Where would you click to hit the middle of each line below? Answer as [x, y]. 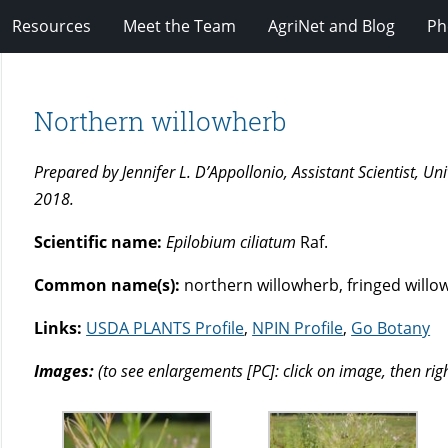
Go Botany [391, 327]
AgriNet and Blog [331, 25]
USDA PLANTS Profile [165, 327]
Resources [51, 25]
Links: [58, 327]
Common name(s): [107, 284]
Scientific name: [100, 241]
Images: [64, 370]
